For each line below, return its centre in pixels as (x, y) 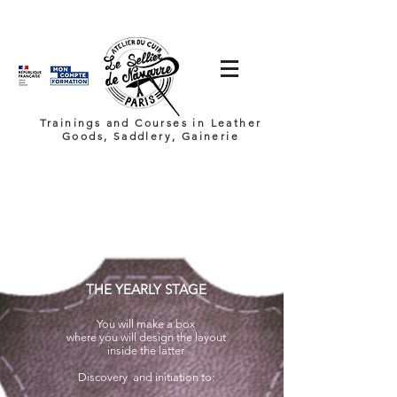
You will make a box (146, 324)
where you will (101, 337)
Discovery (102, 377)
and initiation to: (173, 377)
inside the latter (146, 350)
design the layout (182, 337)
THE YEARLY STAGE (146, 289)
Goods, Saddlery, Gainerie (151, 136)
